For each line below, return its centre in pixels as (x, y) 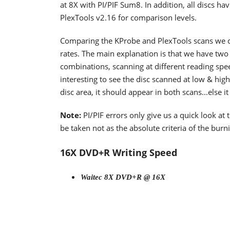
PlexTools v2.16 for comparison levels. (128, 17)
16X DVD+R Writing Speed (119, 152)
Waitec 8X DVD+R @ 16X (123, 177)
